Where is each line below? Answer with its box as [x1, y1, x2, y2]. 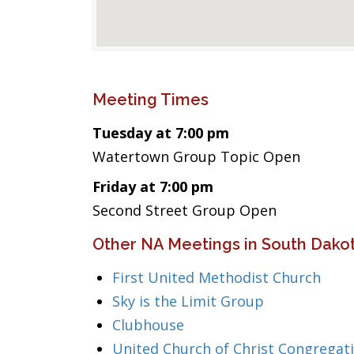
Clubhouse [112, 315, 184, 334]
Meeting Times [92, 90, 209, 109]
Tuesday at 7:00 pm [92, 123, 229, 142]
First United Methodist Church [112, 268, 321, 287]
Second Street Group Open [92, 201, 277, 220]
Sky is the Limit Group [112, 292, 264, 311]
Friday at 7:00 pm [92, 177, 213, 196]
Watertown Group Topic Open [92, 147, 300, 166]
